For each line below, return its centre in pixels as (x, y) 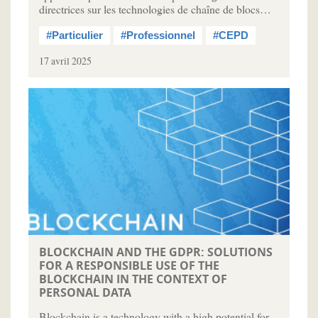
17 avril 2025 (65, 61)
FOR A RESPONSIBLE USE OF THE (129, 266)
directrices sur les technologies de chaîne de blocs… (155, 9)
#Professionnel (158, 36)
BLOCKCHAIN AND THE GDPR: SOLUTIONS (156, 252)
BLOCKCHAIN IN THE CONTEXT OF (133, 279)
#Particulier (75, 36)
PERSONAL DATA (85, 293)
